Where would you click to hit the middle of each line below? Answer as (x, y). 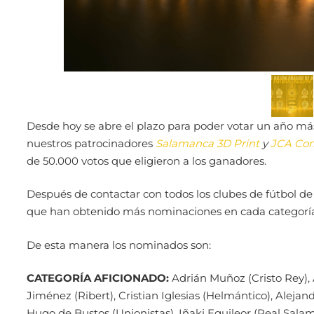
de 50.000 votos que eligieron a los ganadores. (146, 161)
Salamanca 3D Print (207, 143)
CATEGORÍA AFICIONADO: (97, 278)
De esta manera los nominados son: (118, 245)
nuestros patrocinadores (91, 143)
